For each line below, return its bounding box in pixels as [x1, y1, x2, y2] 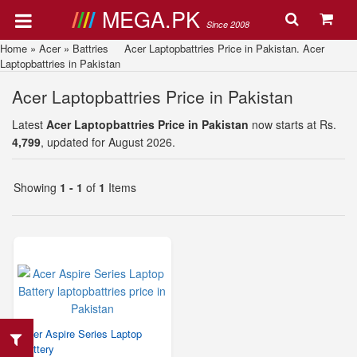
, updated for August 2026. [41, 134, 175, 150]
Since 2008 [206, 18, 249, 30]
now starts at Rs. [249, 116, 336, 132]
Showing [14, 179, 60, 195]
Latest [12, 116, 46, 132]
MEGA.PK [101, 3, 206, 34]
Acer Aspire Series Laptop [21, 326, 142, 341]
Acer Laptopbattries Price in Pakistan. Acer [108, 41, 324, 56]
